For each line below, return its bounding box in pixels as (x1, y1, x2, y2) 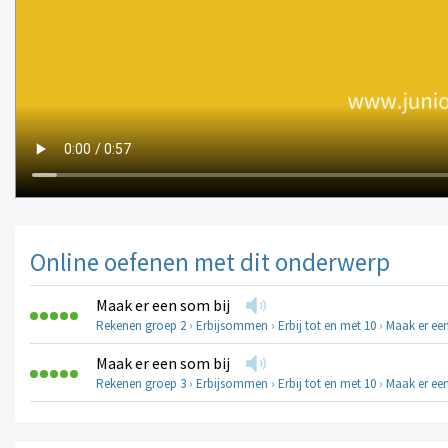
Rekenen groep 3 (96, 375, 186, 393)
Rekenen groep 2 (96, 317, 186, 335)
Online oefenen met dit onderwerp (30, 246, 390, 279)
